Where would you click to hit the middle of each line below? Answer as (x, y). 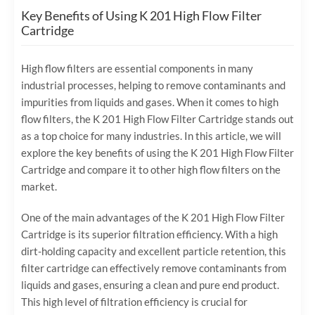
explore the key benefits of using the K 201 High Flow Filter (157, 152)
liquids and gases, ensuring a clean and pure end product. (150, 284)
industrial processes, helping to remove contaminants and (153, 85)
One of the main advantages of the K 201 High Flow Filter (153, 217)
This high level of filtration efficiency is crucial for (134, 301)
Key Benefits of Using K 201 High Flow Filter (141, 15)
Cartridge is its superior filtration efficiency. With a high (149, 234)
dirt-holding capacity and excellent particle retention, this (154, 251)
